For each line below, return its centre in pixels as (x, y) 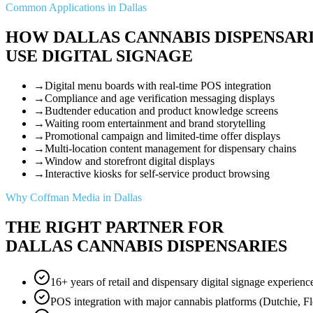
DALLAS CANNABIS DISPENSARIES (146, 246)
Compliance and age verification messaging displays (160, 98)
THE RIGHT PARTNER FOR (115, 227)
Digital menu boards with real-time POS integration (158, 85)
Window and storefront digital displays (130, 161)
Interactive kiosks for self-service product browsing (157, 173)
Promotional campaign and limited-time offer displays (162, 136)
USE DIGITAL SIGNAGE (99, 56)
